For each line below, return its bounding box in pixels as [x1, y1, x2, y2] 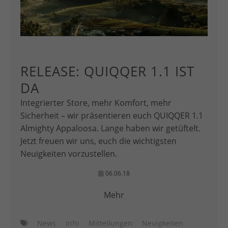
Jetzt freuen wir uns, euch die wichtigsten [20, 135, 177, 147]
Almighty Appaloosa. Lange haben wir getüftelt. [20, 122, 201, 134]
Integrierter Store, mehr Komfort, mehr [20, 97, 172, 108]
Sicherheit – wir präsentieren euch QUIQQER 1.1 [20, 109, 203, 121]
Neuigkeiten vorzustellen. [20, 148, 117, 159]
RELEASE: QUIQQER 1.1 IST [20, 62, 194, 80]
